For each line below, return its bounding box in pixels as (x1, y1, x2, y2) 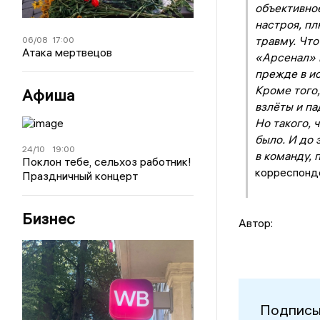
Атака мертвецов (22, 45, 113, 60)
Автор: (238, 216, 273, 231)
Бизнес (22, 209, 76, 229)
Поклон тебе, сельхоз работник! (22, 154, 192, 169)
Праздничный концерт (22, 169, 139, 184)
